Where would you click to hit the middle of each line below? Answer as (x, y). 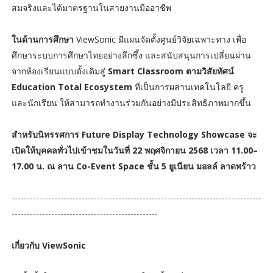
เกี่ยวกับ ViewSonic (48, 246)
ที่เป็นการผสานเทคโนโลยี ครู (188, 87)
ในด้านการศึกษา (44, 40)
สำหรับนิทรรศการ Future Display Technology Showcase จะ (134, 135)
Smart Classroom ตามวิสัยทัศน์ (171, 71)
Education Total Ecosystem (72, 87)
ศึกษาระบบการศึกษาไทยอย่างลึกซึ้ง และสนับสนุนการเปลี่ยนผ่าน (131, 55)
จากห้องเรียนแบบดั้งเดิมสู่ (59, 71)
